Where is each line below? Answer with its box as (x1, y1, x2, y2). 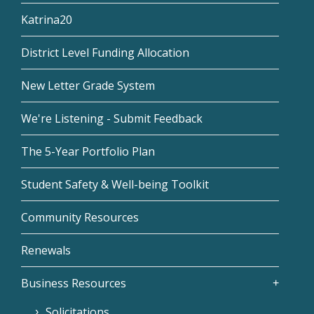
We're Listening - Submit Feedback (21, 111, 203, 126)
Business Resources (21, 275, 126, 291)
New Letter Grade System (21, 78, 155, 93)
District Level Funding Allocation (21, 45, 189, 60)
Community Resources (21, 210, 139, 225)
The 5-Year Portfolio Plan (21, 144, 155, 159)
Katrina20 (21, 12, 72, 27)
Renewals (21, 243, 71, 258)
